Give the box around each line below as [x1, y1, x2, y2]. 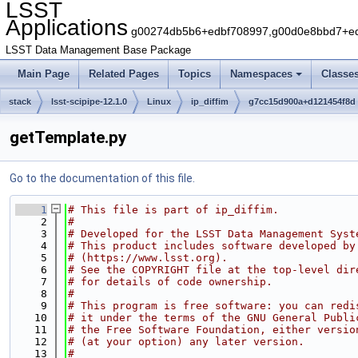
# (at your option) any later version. [68, 336, 304, 348]
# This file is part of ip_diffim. [68, 204, 279, 216]
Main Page [18, 68, 70, 80]
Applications [6, 15, 128, 40]
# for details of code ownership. [68, 276, 272, 288]
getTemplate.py [10, 128, 127, 147]
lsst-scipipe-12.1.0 [51, 97, 127, 106]
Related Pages [89, 68, 159, 80]
